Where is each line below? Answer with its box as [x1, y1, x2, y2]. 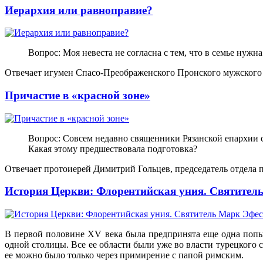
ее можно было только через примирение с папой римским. [5, 250, 244, 261]
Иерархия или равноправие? [5, 4, 153, 16]
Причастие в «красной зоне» [5, 89, 150, 102]
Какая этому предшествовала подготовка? [28, 143, 197, 154]
